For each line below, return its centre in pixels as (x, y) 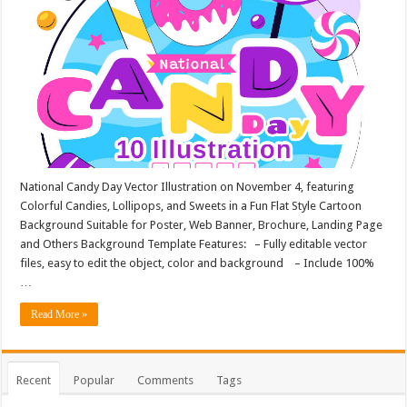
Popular (94, 381)
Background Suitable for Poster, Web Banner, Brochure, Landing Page (202, 225)
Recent (34, 381)
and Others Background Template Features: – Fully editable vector (194, 244)
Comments (166, 381)
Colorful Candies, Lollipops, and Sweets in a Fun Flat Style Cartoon (191, 206)
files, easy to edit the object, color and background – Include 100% (198, 263)
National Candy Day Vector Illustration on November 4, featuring (188, 187)
